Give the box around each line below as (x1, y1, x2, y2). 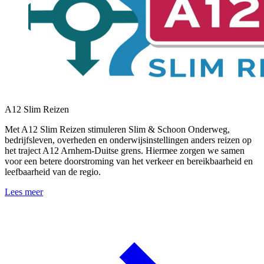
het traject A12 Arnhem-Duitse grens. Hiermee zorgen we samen (5, 146, 245, 156)
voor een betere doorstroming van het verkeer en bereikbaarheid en (5, 156, 253, 167)
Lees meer (5, 187, 43, 197)
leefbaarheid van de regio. (5, 167, 101, 177)
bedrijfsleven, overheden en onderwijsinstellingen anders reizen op (5, 135, 252, 146)
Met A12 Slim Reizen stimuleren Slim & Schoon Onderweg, (5, 124, 230, 135)
